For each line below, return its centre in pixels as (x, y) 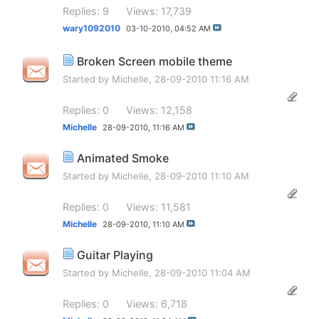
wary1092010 (91, 28)
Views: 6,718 (157, 303)
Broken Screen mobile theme (155, 62)
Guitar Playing (115, 255)
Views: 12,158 (159, 110)
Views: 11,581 (158, 206)
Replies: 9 (86, 11)
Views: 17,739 (159, 11)
